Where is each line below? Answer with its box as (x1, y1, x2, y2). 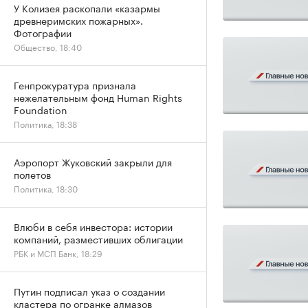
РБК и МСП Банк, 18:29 (14, 246, 102, 259)
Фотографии (14, 25, 71, 40)
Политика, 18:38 (14, 117, 77, 130)
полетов (14, 166, 51, 181)
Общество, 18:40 (14, 40, 82, 53)
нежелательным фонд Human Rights (14, 89, 182, 104)
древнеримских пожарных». (14, 12, 143, 27)
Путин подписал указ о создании (14, 283, 165, 298)
